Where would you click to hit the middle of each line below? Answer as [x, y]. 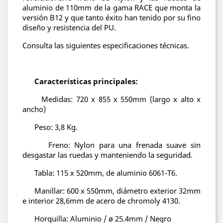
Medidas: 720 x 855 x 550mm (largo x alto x [111, 99]
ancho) [34, 109]
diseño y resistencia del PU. [69, 27]
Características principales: [85, 81]
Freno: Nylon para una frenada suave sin [111, 145]
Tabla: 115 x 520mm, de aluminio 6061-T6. [100, 173]
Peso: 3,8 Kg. [51, 127]
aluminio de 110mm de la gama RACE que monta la [111, 7]
